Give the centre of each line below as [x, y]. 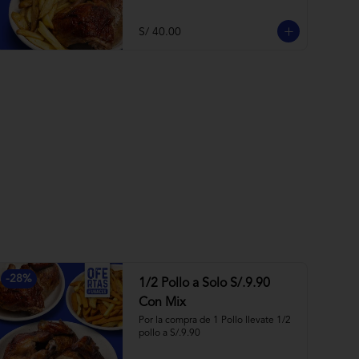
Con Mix [162, 303]
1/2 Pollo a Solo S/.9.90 [204, 284]
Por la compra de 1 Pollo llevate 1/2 [215, 321]
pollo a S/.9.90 [169, 333]
